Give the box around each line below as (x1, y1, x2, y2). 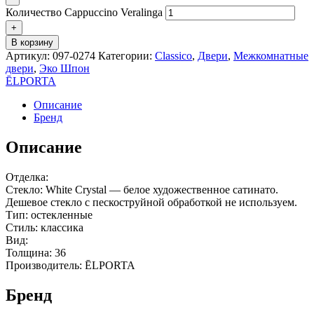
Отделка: (6, 170, 48, 183)
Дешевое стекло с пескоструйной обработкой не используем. (6, 196, 297, 208)
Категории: (98, 49, 155, 62)
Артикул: (6, 49, 53, 62)
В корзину (11, 36, 53, 48)
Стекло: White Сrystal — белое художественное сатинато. (6, 183, 278, 196)
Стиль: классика (6, 221, 83, 233)
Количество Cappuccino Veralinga (6, 6, 163, 18)
